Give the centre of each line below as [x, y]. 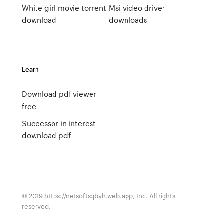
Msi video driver [137, 8]
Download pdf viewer [59, 94]
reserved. [36, 206]
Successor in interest [59, 123]
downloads [128, 20]
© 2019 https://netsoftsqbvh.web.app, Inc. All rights [98, 195]
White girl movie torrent [64, 8]
